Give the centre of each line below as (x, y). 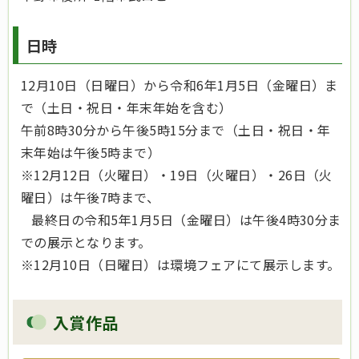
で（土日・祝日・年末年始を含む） (127, 108)
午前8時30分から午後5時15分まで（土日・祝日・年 (176, 130)
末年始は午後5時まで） (91, 153)
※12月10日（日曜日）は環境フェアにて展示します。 (181, 265)
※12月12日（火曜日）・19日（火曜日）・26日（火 (177, 175)
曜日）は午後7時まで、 (91, 198)
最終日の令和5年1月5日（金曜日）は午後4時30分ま (181, 220)
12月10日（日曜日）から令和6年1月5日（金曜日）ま (179, 85)
